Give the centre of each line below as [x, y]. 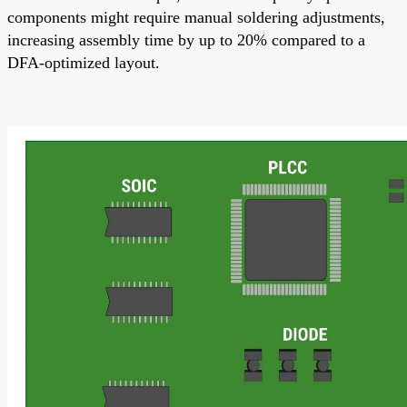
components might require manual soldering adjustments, [196, 17]
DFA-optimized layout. [84, 62]
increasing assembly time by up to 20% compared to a [186, 40]
